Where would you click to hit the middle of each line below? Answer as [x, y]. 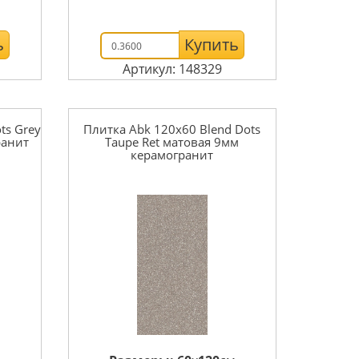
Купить [211, 44]
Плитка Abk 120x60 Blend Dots [172, 129]
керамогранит [172, 155]
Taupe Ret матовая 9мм [172, 142]
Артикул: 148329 [172, 69]
